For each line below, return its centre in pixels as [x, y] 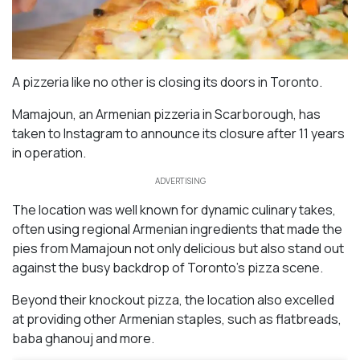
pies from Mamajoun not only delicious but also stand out [178, 248]
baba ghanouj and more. [83, 338]
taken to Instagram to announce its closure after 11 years [178, 133]
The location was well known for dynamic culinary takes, [174, 209]
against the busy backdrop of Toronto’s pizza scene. [168, 267]
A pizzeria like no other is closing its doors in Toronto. [167, 82]
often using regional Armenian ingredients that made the [177, 229]
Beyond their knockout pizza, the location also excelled [173, 299]
